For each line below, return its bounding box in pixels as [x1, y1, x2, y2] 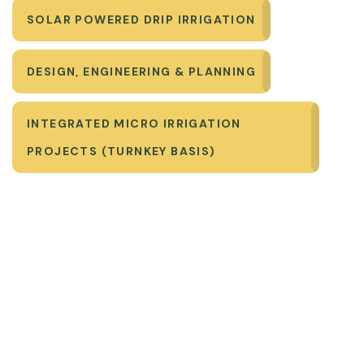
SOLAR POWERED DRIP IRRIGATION [27, 12, 256, 27]
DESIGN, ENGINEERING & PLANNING [27, 64, 256, 79]
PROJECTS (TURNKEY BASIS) [27, 144, 216, 158]
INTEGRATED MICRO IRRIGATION [27, 116, 241, 131]
